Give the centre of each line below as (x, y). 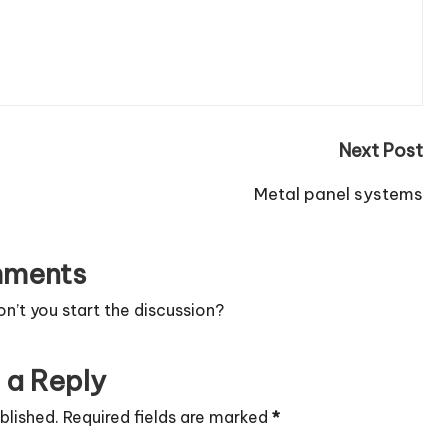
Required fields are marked (167, 417)
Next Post (380, 150)
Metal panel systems (338, 194)
